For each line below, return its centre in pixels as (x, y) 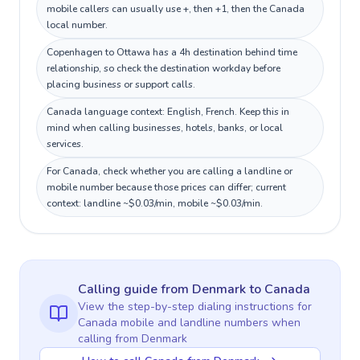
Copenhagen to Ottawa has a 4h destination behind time (172, 52)
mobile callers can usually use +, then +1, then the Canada (176, 9)
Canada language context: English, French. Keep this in (168, 112)
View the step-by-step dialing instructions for (195, 307)
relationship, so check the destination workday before (164, 68)
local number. (77, 25)
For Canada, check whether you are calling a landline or (170, 171)
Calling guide (119, 289)
